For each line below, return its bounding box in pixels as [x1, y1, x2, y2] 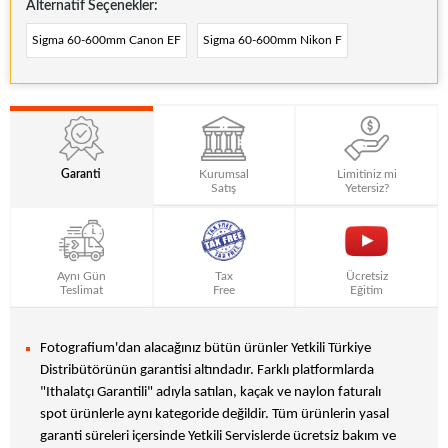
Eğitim [350, 283, 384, 296]
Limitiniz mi [336, 167, 397, 180]
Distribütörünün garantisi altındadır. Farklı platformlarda [40, 362, 374, 378]
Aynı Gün [56, 269, 106, 282]
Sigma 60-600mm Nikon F [203, 34, 342, 47]
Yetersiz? [344, 181, 389, 194]
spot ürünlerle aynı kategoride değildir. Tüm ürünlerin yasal [40, 406, 389, 422]
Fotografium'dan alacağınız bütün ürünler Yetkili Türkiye [40, 340, 371, 356]
